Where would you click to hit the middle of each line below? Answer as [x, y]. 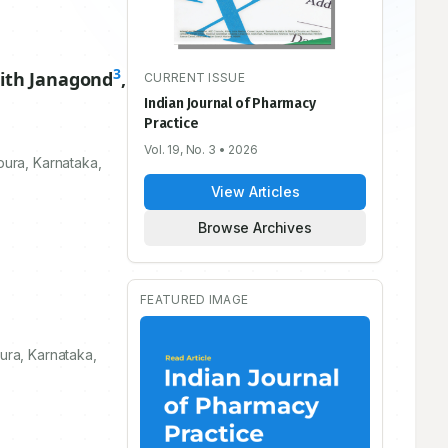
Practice [171, 123]
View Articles [255, 191]
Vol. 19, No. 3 [180, 149]
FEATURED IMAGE [194, 299]
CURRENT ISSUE [194, 77]
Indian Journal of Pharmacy [230, 103]
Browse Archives [255, 227]
